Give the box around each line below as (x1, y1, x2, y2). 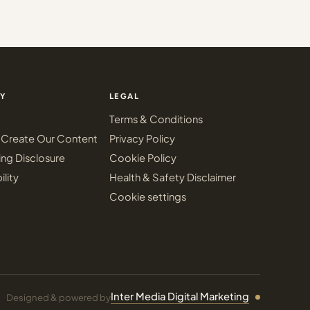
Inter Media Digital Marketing (111, 290, 249, 302)
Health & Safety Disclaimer (109, 171, 236, 183)
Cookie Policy (109, 152, 176, 164)
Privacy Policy (109, 132, 175, 145)
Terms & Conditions (109, 113, 203, 125)
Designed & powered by (6, 291, 111, 303)
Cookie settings (109, 190, 186, 203)
